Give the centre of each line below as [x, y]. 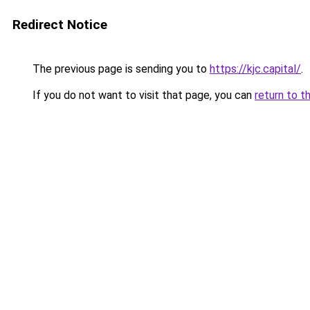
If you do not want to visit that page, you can [142, 95]
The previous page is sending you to [120, 69]
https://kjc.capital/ [255, 69]
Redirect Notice [60, 25]
